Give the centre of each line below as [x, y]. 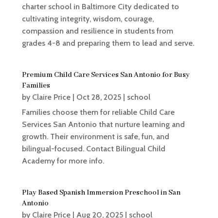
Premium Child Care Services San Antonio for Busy [106, 75]
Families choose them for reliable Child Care [98, 112]
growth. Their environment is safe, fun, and [95, 136]
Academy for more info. [63, 161]
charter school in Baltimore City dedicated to [100, 6]
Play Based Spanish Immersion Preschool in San [101, 192]
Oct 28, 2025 [99, 97]
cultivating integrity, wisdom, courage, [88, 18]
